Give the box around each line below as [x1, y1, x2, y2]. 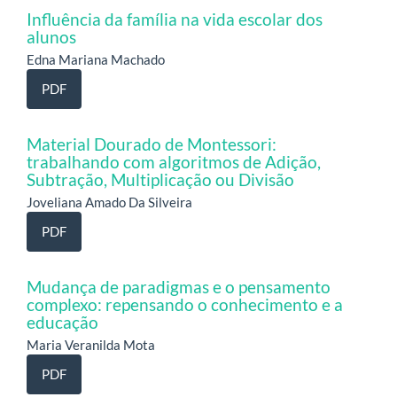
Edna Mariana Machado [27, 51, 165, 67]
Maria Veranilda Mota [27, 336, 155, 353]
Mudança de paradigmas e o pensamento [27, 276, 331, 297]
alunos [27, 26, 76, 47]
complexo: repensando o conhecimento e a [27, 293, 343, 315]
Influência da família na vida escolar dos [27, 8, 323, 29]
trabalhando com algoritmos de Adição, [27, 151, 321, 172]
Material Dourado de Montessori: [27, 133, 276, 154]
